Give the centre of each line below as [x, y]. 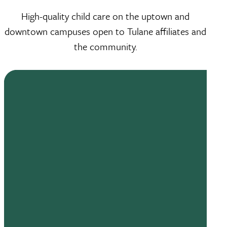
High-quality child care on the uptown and [105, 16]
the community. [105, 46]
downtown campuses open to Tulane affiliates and [105, 31]
